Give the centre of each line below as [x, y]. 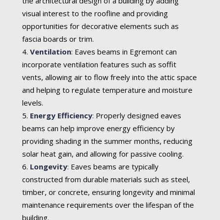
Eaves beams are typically [114, 167]
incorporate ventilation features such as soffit [99, 65]
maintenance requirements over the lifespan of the [108, 205]
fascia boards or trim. [58, 39]
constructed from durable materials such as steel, [106, 179]
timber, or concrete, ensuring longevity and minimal [108, 192]
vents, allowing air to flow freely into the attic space [109, 77]
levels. [32, 103]
